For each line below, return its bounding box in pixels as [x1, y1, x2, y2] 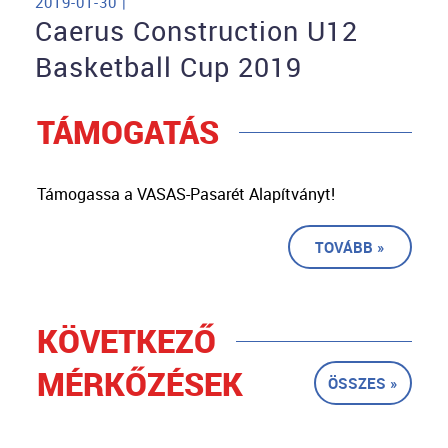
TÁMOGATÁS [36, 110, 219, 154]
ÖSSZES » [327, 373, 398, 394]
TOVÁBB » [314, 237, 385, 258]
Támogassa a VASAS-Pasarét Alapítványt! [36, 183, 335, 206]
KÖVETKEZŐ [36, 319, 216, 363]
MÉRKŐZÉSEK [36, 362, 243, 406]
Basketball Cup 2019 [35, 49, 302, 86]
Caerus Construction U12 [35, 13, 358, 50]
